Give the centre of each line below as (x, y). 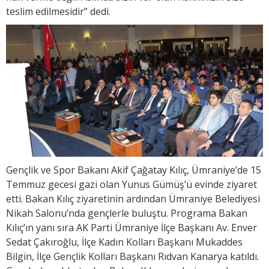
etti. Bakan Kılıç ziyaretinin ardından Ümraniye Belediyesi (133, 198)
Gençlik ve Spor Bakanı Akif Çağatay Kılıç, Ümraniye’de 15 (134, 170)
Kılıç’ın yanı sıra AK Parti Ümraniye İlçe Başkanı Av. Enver (131, 227)
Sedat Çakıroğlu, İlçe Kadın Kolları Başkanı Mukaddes (124, 242)
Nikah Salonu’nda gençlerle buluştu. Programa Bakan (127, 213)
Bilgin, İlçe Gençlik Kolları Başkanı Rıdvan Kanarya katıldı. (132, 256)
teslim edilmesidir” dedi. (58, 11)
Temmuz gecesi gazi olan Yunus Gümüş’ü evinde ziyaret (131, 184)
